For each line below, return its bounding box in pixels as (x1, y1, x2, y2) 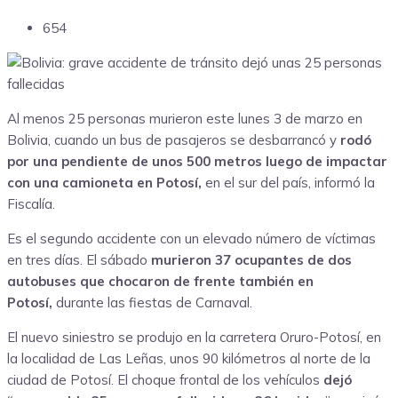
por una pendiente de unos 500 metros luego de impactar (7, 153, 387, 171)
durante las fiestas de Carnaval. (56, 294, 252, 312)
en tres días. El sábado (7, 251, 147, 269)
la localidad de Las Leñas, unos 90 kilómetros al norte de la (7, 350, 370, 368)
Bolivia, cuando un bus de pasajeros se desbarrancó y (7, 131, 340, 149)
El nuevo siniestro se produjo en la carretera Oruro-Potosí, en (7, 329, 381, 346)
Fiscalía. (7, 195, 55, 213)
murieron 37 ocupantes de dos (147, 251, 352, 269)
